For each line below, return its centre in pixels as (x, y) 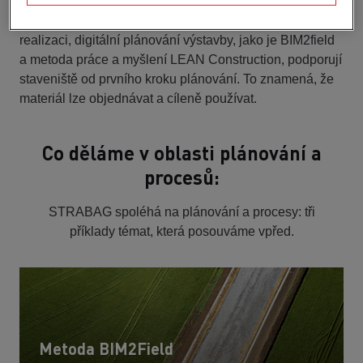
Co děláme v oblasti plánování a (181, 152)
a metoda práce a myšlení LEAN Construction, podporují (181, 59)
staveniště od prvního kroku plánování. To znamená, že (177, 79)
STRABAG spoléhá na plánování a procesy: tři (181, 211)
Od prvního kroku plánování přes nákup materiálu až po (178, 20)
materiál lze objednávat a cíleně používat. (138, 98)
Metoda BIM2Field (106, 348)
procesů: (181, 177)
